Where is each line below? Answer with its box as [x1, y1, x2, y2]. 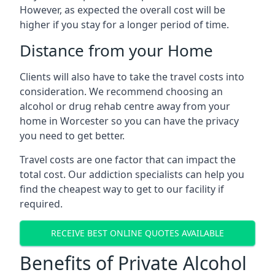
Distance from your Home [20, 39, 213, 61]
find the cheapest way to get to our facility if [20, 182, 224, 196]
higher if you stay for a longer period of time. [20, 17, 229, 31]
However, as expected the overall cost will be [20, 2, 225, 17]
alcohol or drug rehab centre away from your [20, 99, 230, 113]
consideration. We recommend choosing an [20, 84, 223, 98]
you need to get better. [20, 128, 125, 142]
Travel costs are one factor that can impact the [20, 152, 236, 166]
